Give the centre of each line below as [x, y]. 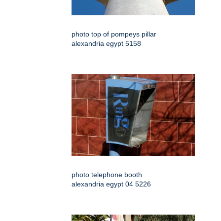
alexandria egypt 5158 [106, 44]
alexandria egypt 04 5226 [111, 184]
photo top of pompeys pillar [114, 34]
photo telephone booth [107, 175]
